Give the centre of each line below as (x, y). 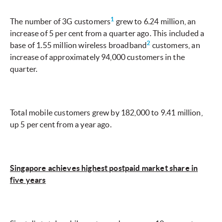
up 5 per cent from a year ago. (61, 125)
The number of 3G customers (60, 22)
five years (28, 180)
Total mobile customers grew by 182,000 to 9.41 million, (106, 113)
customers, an (175, 45)
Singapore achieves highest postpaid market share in (104, 168)
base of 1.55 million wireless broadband (79, 45)
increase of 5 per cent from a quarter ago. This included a (107, 33)
